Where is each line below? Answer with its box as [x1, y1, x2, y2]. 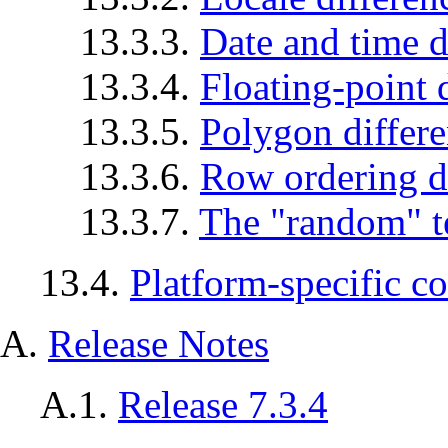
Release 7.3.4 [118, 383, 328, 427]
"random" [270, 200, 422, 244]
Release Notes [48, 322, 269, 366]
